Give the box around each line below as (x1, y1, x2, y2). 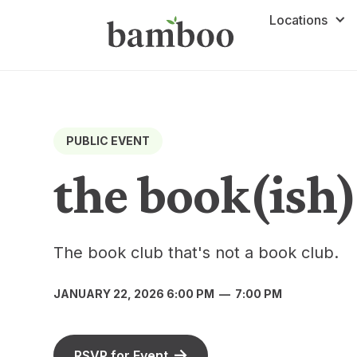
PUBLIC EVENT (66, 134, 151, 148)
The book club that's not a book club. (53, 242, 339, 262)
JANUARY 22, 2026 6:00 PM (53, 286, 215, 300)
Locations (269, 12, 328, 28)
